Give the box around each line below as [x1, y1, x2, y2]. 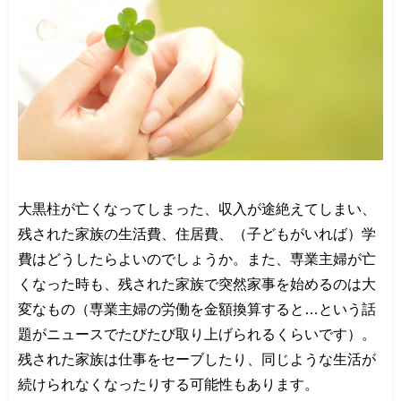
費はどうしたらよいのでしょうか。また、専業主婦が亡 [18, 251, 376, 266]
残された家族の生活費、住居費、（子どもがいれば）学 [18, 226, 376, 241]
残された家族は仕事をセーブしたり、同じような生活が [18, 351, 376, 366]
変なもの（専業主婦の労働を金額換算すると [18, 301, 304, 316]
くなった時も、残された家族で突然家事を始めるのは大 [18, 276, 376, 291]
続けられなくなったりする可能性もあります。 [18, 376, 319, 391]
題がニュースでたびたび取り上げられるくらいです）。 [18, 326, 376, 341]
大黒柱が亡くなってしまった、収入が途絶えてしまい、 [18, 200, 376, 216]
